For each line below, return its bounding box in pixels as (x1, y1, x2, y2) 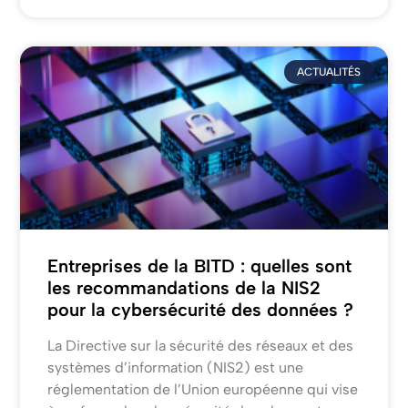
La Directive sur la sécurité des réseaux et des (47, 337, 354, 355)
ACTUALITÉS (297, 66, 362, 79)
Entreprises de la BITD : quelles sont (47, 255, 352, 278)
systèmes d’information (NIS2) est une (47, 359, 304, 377)
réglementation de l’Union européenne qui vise (47, 381, 359, 399)
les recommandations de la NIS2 (47, 277, 321, 300)
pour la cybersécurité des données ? (47, 299, 354, 321)
